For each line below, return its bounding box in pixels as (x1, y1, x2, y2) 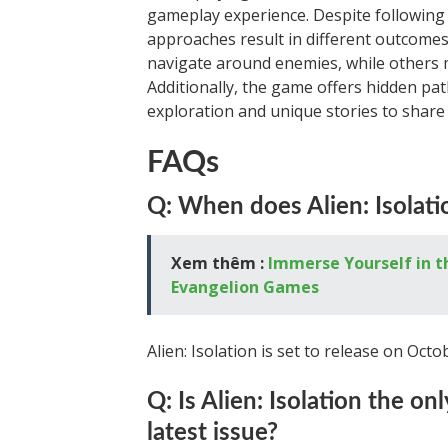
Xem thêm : (171, 251, 268, 274)
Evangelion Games (171, 275, 319, 298)
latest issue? (147, 420, 278, 445)
